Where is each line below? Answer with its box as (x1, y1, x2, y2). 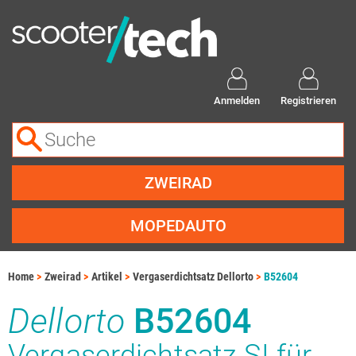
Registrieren (281, 95, 336, 106)
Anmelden (214, 95, 260, 106)
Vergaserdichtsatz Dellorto (133, 270, 253, 283)
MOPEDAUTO (130, 216, 226, 235)
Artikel (91, 270, 122, 283)
